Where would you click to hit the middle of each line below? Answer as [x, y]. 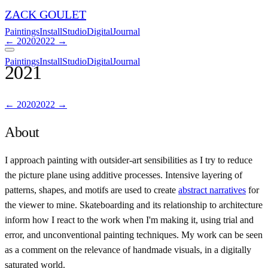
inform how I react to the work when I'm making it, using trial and [129, 220]
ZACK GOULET [45, 14]
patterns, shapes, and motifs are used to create [92, 190]
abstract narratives [212, 190]
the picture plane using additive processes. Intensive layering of [124, 175]
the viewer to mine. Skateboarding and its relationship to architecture [134, 205]
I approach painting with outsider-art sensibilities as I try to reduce [129, 160]
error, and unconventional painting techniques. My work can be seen [134, 234]
